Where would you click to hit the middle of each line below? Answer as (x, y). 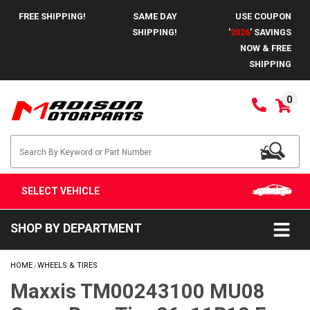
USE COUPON (263, 16)
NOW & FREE (265, 48)
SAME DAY (155, 16)
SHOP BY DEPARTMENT (76, 228)
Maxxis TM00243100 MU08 (138, 291)
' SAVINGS (270, 32)
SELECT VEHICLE (61, 191)
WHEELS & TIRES (67, 265)
